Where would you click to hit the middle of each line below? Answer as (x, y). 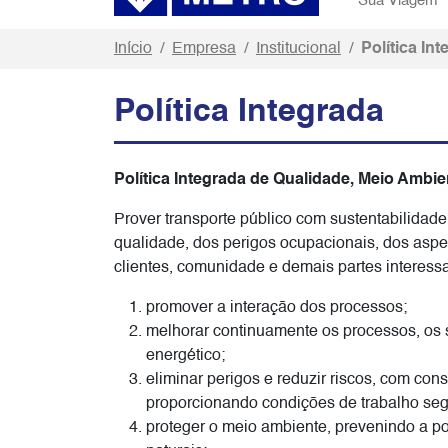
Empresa (204, 49)
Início (133, 49)
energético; (185, 356)
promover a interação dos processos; (276, 308)
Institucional (298, 49)
